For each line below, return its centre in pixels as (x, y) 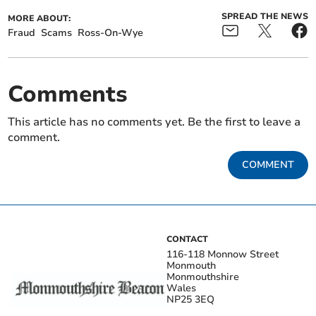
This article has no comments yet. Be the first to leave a (154, 122)
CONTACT (187, 239)
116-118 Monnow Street (223, 254)
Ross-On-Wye (111, 32)
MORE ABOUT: (39, 18)
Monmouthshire (203, 276)
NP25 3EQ (190, 299)
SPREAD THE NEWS (265, 16)
